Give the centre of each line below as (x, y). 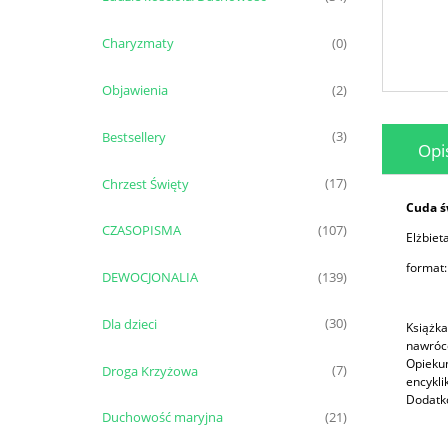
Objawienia (134, 89)
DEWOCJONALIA (149, 277)
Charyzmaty (137, 43)
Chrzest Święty (145, 183)
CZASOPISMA (141, 230)
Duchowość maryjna (162, 417)
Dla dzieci (129, 323)
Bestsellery (133, 136)
